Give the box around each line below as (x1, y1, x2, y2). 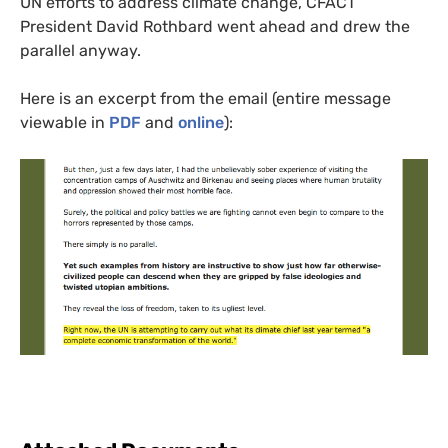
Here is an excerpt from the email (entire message (20, 88, 391, 108)
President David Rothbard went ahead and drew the (20, 16, 410, 36)
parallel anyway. (20, 40, 149, 60)
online (178, 112, 224, 132)
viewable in (20, 112, 109, 132)
